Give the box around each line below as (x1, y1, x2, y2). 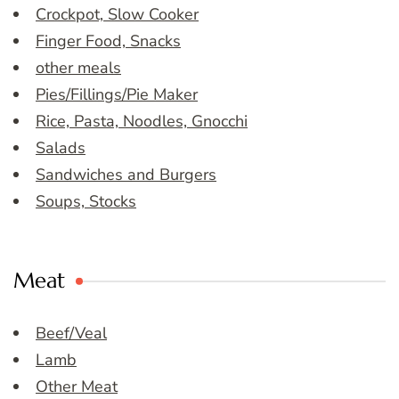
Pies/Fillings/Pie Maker (36, 84, 198, 106)
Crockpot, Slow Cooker (36, 4, 199, 26)
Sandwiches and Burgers (36, 164, 216, 186)
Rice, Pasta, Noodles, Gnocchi (36, 110, 248, 133)
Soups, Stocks (36, 191, 136, 213)
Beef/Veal (36, 322, 107, 345)
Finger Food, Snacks (36, 30, 181, 53)
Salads (36, 137, 85, 159)
